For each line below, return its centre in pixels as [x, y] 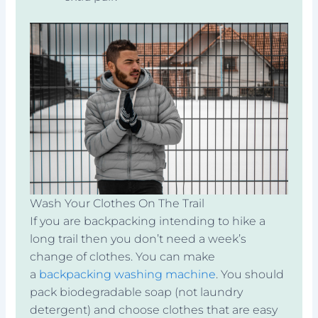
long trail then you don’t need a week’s [138, 238]
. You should [250, 274]
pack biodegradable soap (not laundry [137, 292]
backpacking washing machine [128, 274]
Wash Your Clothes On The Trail [117, 203]
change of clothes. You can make [123, 256]
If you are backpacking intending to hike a [148, 221]
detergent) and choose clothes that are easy [154, 309]
